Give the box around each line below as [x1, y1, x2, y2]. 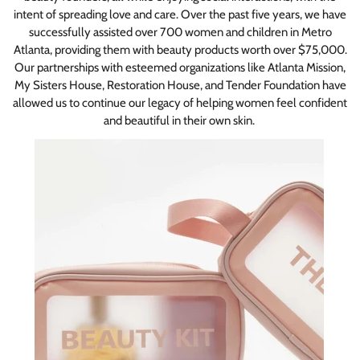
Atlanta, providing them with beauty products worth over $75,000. [13, 42, 347, 57]
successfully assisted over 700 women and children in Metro [28, 24, 332, 39]
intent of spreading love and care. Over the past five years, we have [14, 6, 346, 22]
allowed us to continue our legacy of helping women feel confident [13, 95, 347, 110]
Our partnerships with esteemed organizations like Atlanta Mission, [14, 59, 346, 75]
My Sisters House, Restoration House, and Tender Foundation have [14, 77, 346, 92]
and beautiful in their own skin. [103, 112, 257, 128]
